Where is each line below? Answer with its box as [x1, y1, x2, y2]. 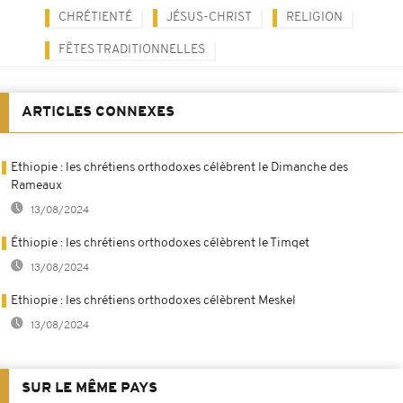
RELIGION [286, 10, 343, 24]
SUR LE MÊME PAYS [22, 381, 157, 396]
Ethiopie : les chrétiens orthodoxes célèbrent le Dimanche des [11, 160, 348, 175]
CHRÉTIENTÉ [58, 10, 132, 24]
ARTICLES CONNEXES [22, 104, 175, 120]
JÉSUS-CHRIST [166, 10, 252, 24]
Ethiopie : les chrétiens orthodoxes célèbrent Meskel [11, 293, 296, 308]
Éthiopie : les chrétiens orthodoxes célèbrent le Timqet [11, 236, 309, 250]
